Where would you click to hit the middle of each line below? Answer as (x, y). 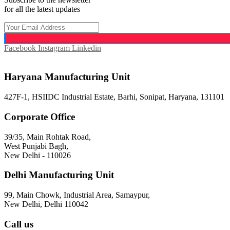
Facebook (20, 48)
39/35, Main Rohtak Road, (47, 137)
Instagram (54, 48)
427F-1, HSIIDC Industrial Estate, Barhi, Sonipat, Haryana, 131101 (114, 97)
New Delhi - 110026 (37, 155)
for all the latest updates (42, 9)
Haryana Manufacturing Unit (67, 77)
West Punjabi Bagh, (36, 146)
